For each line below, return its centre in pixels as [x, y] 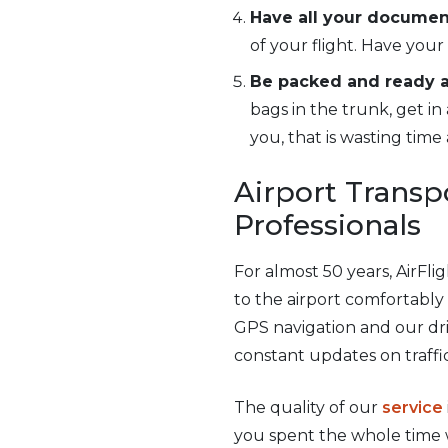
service [412, 407]
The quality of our [308, 407]
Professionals [327, 225]
